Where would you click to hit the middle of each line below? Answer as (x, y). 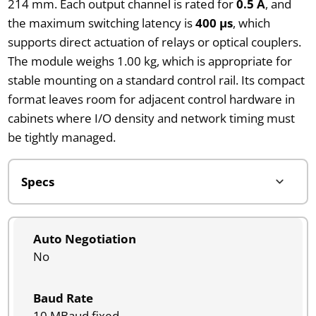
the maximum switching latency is (101, 23)
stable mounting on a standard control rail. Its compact (156, 80)
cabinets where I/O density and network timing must (151, 118)
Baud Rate (63, 298)
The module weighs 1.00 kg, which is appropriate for (150, 61)
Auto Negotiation (84, 238)
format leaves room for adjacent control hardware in (151, 99)
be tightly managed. (61, 137)
